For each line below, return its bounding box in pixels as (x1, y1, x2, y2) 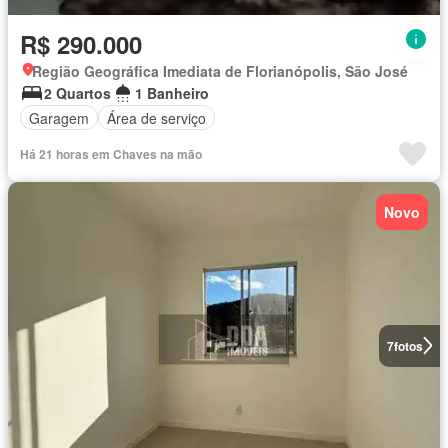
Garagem (29, 107, 89, 128)
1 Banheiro (135, 83, 209, 104)
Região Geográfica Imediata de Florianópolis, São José (32, 61, 408, 82)
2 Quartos (44, 83, 111, 104)
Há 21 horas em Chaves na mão (20, 145, 202, 164)
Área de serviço (107, 107, 206, 128)
